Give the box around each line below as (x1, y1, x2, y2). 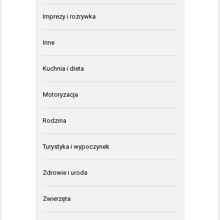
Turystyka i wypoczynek (43, 143, 110, 150)
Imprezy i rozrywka (43, 13, 96, 20)
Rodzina (43, 117, 66, 124)
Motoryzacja (43, 91, 78, 98)
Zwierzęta (43, 195, 71, 202)
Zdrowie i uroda (43, 169, 87, 176)
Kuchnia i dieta (43, 65, 84, 72)
